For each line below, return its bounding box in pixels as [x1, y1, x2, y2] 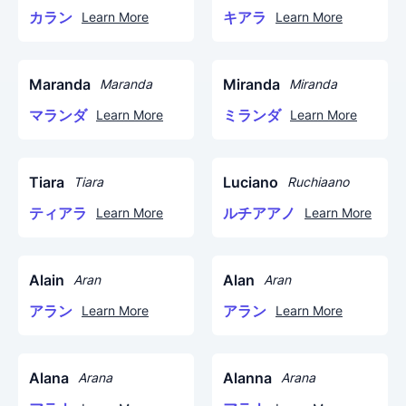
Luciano [223, 173, 278, 191]
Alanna [223, 369, 272, 387]
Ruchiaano [287, 174, 349, 189]
